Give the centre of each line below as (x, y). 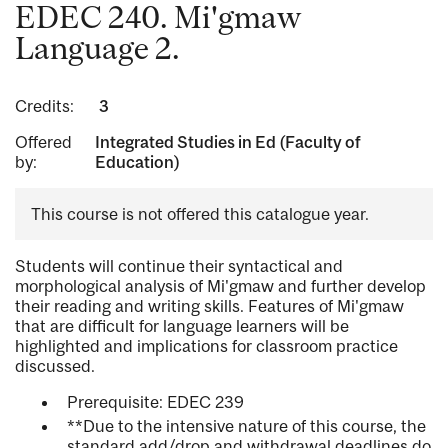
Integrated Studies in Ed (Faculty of (227, 142)
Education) (137, 162)
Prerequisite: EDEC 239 (155, 402)
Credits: (44, 106)
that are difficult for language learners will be (182, 326)
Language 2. (97, 48)
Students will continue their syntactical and (179, 266)
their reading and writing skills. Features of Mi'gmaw (209, 306)
